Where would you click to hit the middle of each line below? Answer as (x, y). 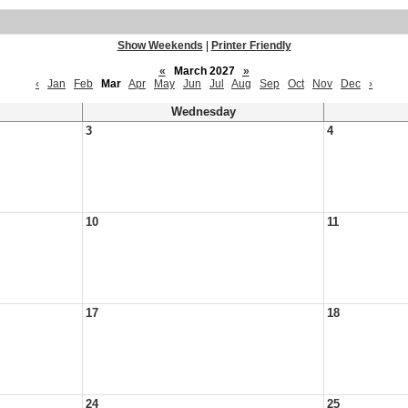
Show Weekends (160, 46)
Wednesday (203, 112)
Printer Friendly (251, 46)
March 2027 (204, 71)
